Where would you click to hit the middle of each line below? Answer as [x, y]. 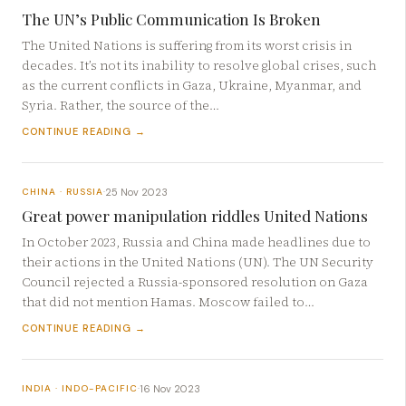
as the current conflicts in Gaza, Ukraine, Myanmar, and [192, 85]
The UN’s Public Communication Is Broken [171, 19]
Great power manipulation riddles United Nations [195, 216]
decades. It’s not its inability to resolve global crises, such [199, 65]
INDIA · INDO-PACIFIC [80, 389]
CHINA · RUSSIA [63, 192]
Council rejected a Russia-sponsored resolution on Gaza [195, 283]
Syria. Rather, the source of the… [121, 105]
